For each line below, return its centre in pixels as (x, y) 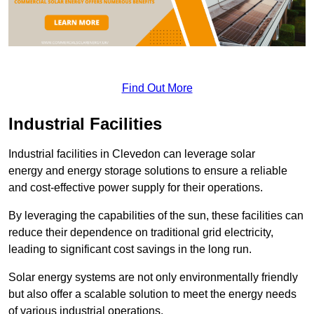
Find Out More (157, 88)
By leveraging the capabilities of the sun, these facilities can (156, 215)
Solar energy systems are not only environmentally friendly (153, 277)
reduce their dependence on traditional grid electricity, (141, 232)
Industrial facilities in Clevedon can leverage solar (132, 153)
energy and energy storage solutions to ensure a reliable (148, 170)
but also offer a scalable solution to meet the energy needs (152, 294)
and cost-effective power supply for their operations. (136, 187)
